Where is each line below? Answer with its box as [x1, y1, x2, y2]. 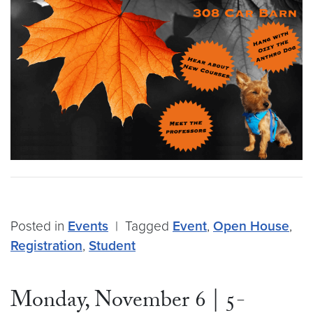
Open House [213, 217, 289, 234]
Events [68, 217, 108, 234]
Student [89, 237, 136, 254]
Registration [10, 237, 82, 254]
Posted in [10, 217, 68, 234]
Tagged [125, 217, 173, 234]
